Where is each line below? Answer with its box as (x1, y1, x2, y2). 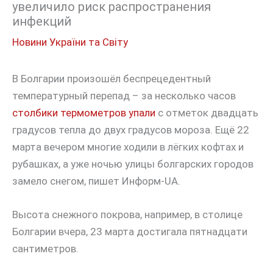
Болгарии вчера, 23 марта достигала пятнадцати (12, 225, 247, 238)
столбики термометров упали (12, 107, 155, 119)
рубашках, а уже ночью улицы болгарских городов (12, 158, 253, 171)
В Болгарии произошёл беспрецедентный (12, 73, 211, 85)
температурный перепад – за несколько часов (12, 90, 236, 102)
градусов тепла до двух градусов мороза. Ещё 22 (12, 124, 249, 136)
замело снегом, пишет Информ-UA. (12, 175, 180, 188)
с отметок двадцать (155, 107, 258, 119)
